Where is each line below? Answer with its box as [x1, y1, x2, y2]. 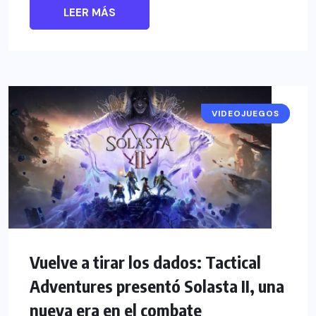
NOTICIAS [232, 107, 279, 119]
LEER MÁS [63, 5, 116, 20]
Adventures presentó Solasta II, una [30, 274, 284, 296]
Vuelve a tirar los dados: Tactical [30, 250, 261, 272]
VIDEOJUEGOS [212, 107, 279, 119]
